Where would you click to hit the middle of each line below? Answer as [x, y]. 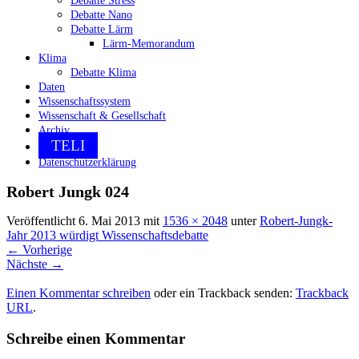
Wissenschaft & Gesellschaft [102, 116]
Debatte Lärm [102, 30]
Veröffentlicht [42, 221]
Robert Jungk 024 [68, 191]
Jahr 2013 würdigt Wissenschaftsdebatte [107, 236]
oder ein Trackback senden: [223, 293]
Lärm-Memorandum [149, 44]
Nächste [28, 264]
